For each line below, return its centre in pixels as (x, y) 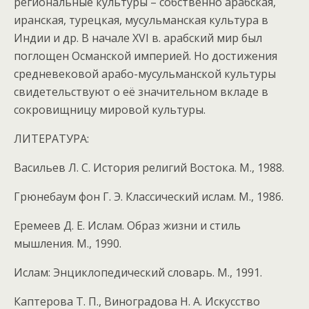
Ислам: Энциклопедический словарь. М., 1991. (138, 272)
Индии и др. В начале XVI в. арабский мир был (138, 38)
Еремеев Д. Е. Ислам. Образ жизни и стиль (127, 226)
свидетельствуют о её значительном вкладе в (141, 92)
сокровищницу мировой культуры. (110, 110)
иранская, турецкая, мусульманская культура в (141, 20)
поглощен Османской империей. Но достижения (146, 56)
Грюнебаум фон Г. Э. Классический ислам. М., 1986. (149, 197)
